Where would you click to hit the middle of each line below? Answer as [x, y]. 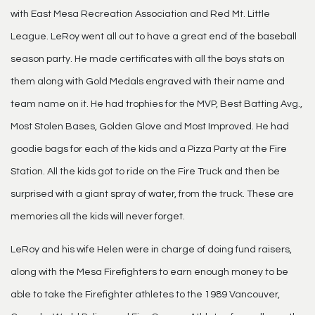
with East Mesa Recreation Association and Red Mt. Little [140, 14]
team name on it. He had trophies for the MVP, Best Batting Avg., [156, 104]
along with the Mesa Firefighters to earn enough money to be [149, 272]
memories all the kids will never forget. [98, 216]
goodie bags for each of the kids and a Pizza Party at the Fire [149, 149]
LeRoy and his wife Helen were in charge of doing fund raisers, [151, 249]
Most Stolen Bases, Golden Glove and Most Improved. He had [150, 126]
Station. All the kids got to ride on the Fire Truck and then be [145, 171]
